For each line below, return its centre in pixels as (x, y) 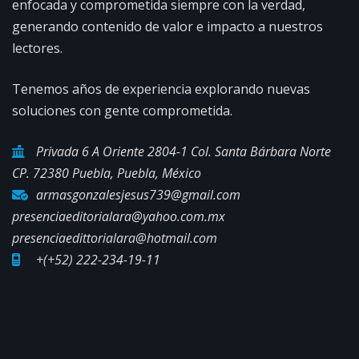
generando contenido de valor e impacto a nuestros (167, 27)
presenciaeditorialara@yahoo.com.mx (119, 217)
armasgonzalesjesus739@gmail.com (138, 195)
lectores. (37, 48)
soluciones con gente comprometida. (122, 111)
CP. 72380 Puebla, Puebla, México (107, 173)
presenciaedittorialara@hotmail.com (115, 238)
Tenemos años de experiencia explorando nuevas (161, 89)
